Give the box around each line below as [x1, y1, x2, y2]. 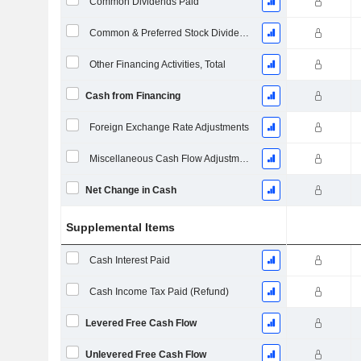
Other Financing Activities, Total [89, 59, 226, 70]
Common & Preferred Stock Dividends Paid [239, 27, 249, 39]
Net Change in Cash [85, 185, 176, 196]
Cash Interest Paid [89, 255, 170, 266]
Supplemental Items [66, 221, 176, 234]
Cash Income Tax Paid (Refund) [89, 286, 229, 297]
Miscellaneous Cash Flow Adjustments [239, 153, 249, 164]
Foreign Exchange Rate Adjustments [89, 122, 249, 133]
